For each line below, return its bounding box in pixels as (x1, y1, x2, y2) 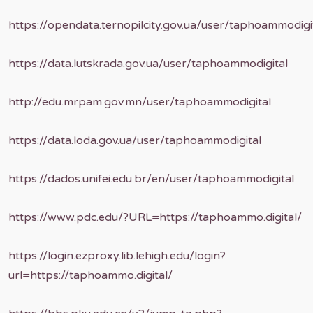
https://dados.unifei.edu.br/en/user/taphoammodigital (8, 172, 294, 186)
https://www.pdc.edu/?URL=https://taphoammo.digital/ (8, 210, 302, 224)
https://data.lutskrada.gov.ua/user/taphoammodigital (8, 57, 288, 71)
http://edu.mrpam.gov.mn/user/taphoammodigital (8, 95, 271, 109)
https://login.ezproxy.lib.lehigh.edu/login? (8, 249, 226, 263)
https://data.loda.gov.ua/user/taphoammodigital (8, 133, 261, 147)
